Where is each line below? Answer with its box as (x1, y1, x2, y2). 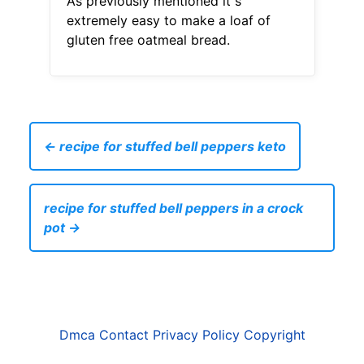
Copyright (243, 327, 305, 344)
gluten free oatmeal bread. (66, 32, 230, 49)
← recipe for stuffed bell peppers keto (44, 138, 286, 155)
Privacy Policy (152, 327, 240, 344)
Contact (98, 327, 149, 344)
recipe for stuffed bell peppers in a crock (44, 200, 303, 217)
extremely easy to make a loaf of (66, 12, 271, 29)
